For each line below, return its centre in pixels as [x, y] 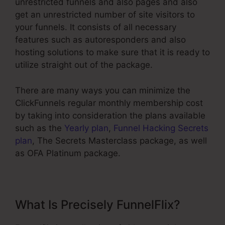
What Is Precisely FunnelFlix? [98, 204]
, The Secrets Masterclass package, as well [120, 140]
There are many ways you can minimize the [103, 90]
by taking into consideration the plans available [110, 115]
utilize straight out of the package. [84, 65]
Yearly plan [86, 128]
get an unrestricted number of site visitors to [105, 15]
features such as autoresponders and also [100, 40]
